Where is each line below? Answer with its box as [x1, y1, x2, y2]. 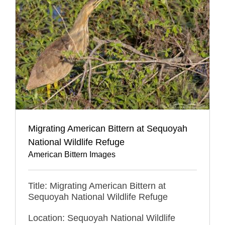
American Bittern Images [28, 150, 116, 159]
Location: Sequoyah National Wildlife [28, 212, 175, 223]
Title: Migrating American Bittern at [28, 180, 166, 191]
